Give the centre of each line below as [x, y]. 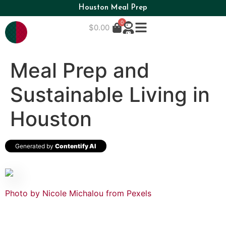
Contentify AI [76, 146]
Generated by [35, 146]
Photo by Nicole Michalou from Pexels [78, 193]
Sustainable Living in [110, 94]
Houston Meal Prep [113, 8]
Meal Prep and [80, 70]
